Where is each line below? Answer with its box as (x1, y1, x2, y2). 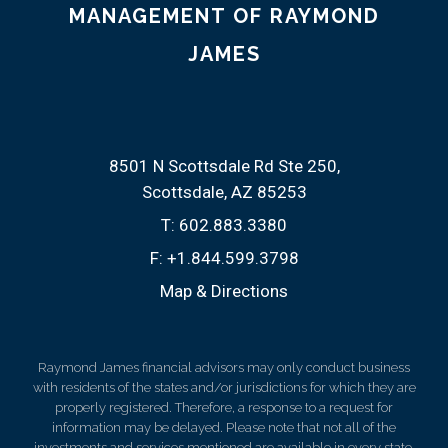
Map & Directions (160, 280, 288, 301)
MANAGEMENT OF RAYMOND (68, 3, 380, 28)
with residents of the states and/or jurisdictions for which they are (32, 379, 416, 395)
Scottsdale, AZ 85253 (141, 181, 307, 202)
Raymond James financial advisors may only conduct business (38, 359, 410, 375)
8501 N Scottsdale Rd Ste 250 (108, 155, 337, 176)
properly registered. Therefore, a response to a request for (55, 399, 393, 415)
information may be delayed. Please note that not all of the (52, 419, 396, 435)
